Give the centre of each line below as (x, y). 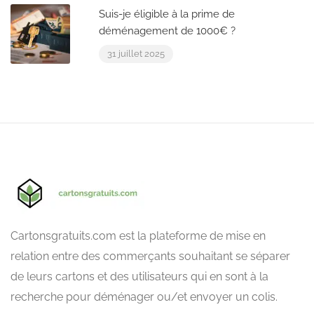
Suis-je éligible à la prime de (167, 14)
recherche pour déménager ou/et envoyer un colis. (144, 296)
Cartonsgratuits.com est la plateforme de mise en (138, 235)
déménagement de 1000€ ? (167, 30)
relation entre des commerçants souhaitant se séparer (150, 256)
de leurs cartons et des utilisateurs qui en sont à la (139, 276)
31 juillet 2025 (136, 53)
